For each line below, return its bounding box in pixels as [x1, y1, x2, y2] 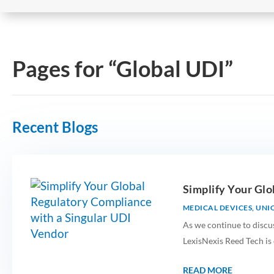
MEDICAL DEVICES [182, 202, 253, 212]
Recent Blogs [12, 117, 98, 136]
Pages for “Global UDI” [12, 54, 233, 82]
